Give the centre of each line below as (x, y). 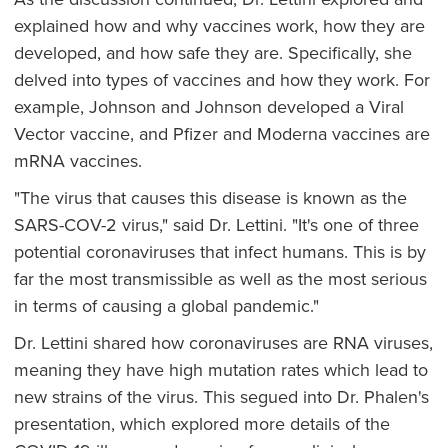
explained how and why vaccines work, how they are (219, 26)
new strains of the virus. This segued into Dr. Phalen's (221, 397)
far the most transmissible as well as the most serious (220, 279)
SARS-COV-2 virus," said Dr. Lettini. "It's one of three (216, 225)
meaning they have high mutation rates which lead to (220, 370)
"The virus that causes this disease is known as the (210, 198)
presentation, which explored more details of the (201, 424)
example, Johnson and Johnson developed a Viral (208, 107)
